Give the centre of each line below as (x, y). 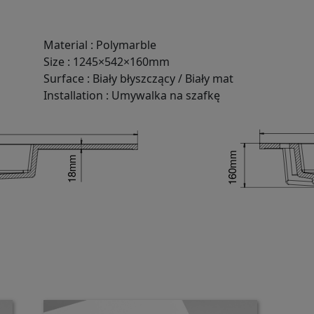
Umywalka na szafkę (165, 95)
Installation (73, 95)
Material (65, 45)
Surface (63, 78)
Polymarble (126, 45)
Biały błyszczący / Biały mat (163, 78)
